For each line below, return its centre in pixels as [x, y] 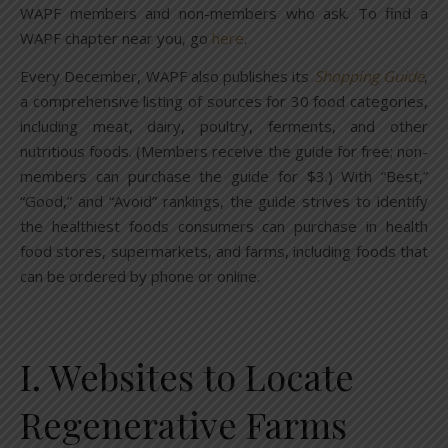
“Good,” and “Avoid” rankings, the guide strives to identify [224, 201]
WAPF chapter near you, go [116, 38]
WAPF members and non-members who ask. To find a [224, 13]
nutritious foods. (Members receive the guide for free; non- [224, 151]
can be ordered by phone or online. [140, 276]
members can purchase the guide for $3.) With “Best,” [224, 176]
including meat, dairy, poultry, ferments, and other [224, 126]
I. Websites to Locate [187, 376]
